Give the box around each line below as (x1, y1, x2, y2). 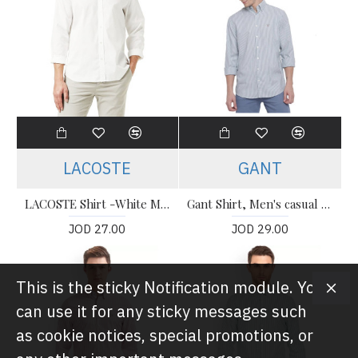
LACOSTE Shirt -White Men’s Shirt (160, 196, 169, 213)
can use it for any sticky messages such (16, 300, 307, 322)
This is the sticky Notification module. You (16, 276, 324, 298)
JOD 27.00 (69, 221, 126, 237)
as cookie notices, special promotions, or (16, 324, 313, 346)
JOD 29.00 (232, 221, 289, 237)
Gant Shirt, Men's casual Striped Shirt (321, 196, 331, 213)
